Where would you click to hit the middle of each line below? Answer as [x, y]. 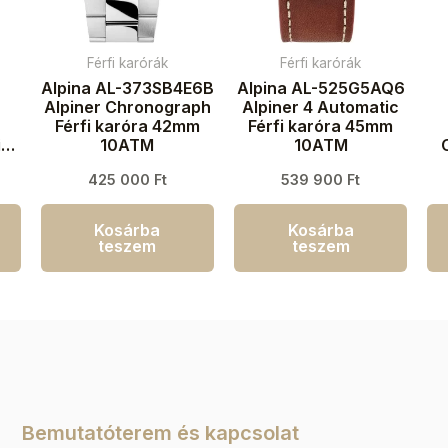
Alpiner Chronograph [127, 107]
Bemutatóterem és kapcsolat [160, 432]
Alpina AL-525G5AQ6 [320, 88]
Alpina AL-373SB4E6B [127, 88]
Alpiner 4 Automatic [321, 107]
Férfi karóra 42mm [127, 126]
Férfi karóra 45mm [321, 126]
